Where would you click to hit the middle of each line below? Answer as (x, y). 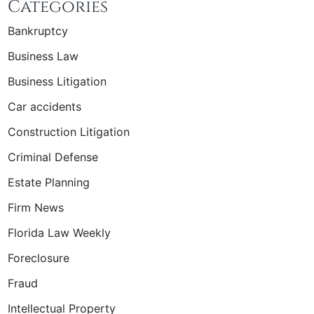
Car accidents (45, 106)
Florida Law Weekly (59, 232)
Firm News (36, 207)
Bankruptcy (38, 30)
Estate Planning (49, 182)
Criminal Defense (53, 157)
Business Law (43, 56)
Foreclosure (39, 258)
